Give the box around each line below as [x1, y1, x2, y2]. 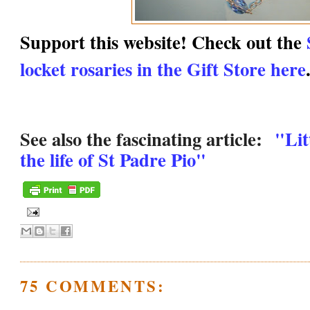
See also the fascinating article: [20, 125, 269, 152]
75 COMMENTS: [20, 274, 165, 298]
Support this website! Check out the [20, 28, 307, 55]
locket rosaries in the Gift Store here [20, 55, 307, 82]
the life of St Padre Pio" [20, 145, 207, 173]
